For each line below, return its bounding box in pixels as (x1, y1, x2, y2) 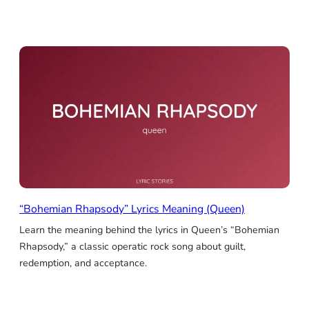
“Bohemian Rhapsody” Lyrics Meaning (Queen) (19, 201, 245, 217)
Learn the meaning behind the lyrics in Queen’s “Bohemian (19, 223, 279, 237)
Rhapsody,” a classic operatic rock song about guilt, (19, 240, 246, 254)
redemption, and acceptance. (19, 257, 147, 270)
